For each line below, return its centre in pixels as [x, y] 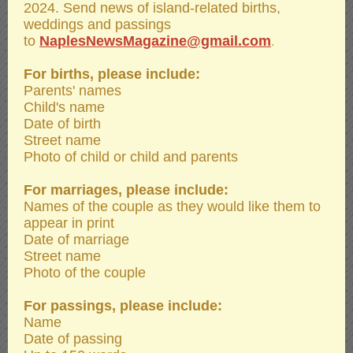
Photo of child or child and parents [131, 157]
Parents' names [72, 91]
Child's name [64, 107]
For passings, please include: [123, 306]
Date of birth [62, 124]
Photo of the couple [85, 273]
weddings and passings [97, 24]
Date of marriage [76, 240]
